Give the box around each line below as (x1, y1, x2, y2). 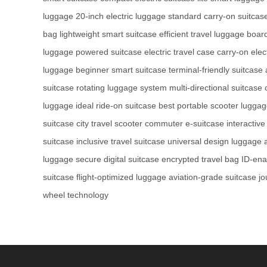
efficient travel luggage (159, 29, 244, 39)
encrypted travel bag (162, 154, 239, 164)
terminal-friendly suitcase (169, 65, 263, 75)
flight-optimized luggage (76, 172, 166, 182)
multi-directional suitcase (169, 83, 262, 93)
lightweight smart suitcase (60, 29, 157, 39)
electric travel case (144, 47, 215, 57)
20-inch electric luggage (76, 11, 166, 21)
